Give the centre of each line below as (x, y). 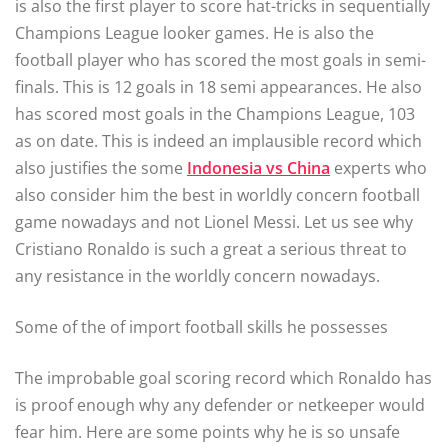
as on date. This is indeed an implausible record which (218, 140)
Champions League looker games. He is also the (194, 32)
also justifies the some (101, 167)
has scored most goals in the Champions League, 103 (215, 113)
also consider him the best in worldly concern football (217, 194)
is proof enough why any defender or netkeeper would (220, 404)
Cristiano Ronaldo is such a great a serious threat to (211, 248)
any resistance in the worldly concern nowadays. (197, 275)
